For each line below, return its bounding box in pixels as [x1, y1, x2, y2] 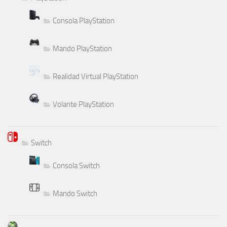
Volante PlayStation [53, 100, 114, 109]
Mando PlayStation [53, 44, 112, 54]
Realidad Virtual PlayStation [53, 72, 138, 82]
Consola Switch [53, 161, 100, 171]
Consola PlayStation [53, 16, 115, 26]
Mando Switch [53, 189, 97, 199]
